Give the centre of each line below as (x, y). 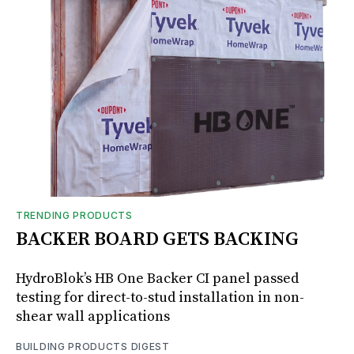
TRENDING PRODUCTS (74, 215)
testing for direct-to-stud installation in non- (160, 297)
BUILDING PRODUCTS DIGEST (93, 346)
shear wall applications (93, 316)
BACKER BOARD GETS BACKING (157, 239)
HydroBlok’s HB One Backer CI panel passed (157, 278)
